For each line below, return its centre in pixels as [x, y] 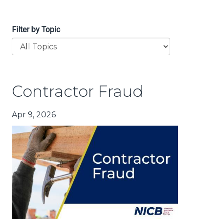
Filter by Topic [36, 30]
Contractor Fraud [77, 91]
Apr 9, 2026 [34, 115]
